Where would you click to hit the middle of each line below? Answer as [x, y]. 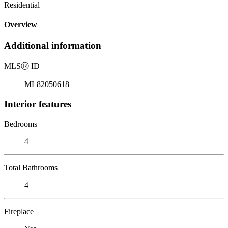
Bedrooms [21, 124]
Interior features [38, 104]
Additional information [53, 46]
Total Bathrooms [31, 167]
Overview [21, 25]
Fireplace [19, 211]
